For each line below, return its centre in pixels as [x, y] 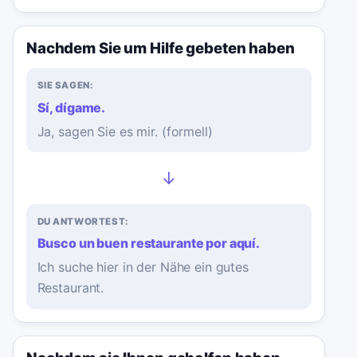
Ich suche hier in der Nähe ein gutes [143, 267]
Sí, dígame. [71, 107]
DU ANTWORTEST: [83, 221]
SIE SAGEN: [65, 85]
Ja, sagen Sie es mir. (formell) [125, 131]
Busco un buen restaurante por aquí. [149, 243]
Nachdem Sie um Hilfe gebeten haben [161, 48]
